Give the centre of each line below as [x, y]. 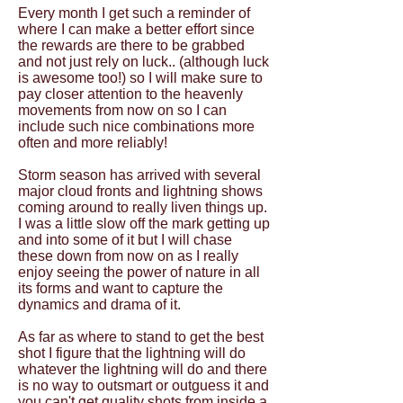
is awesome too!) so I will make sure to [140, 78]
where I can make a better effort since [136, 29]
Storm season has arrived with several [139, 175]
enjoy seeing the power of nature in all [139, 272]
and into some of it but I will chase [125, 240]
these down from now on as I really [128, 256]
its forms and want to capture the [121, 288]
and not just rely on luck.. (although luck [143, 62]
